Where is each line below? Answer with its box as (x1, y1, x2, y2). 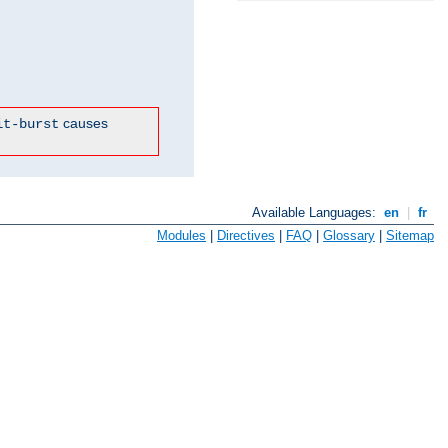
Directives (217, 227, 275, 243)
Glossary (323, 227, 375, 243)
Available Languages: (252, 205, 381, 221)
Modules (157, 227, 206, 243)
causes (59, 115, 108, 132)
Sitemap (386, 227, 434, 243)
